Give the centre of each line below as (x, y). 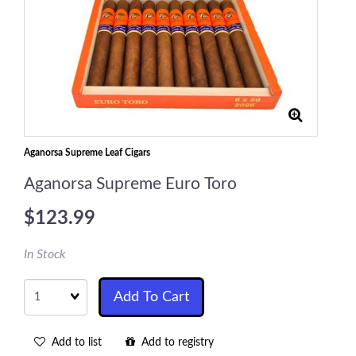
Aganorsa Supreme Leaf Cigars (87, 153)
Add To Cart (151, 297)
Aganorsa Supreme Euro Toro (130, 184)
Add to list (74, 342)
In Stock (45, 254)
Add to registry (174, 342)
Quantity (45, 284)
